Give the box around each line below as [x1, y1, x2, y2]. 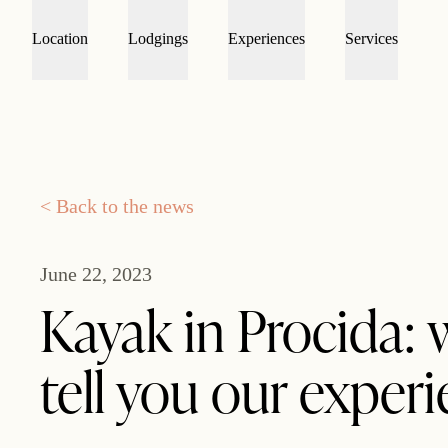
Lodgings [128, 30, 188, 47]
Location [32, 30, 88, 47]
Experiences [228, 30, 305, 47]
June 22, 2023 [40, 263, 152, 285]
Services [345, 30, 398, 47]
